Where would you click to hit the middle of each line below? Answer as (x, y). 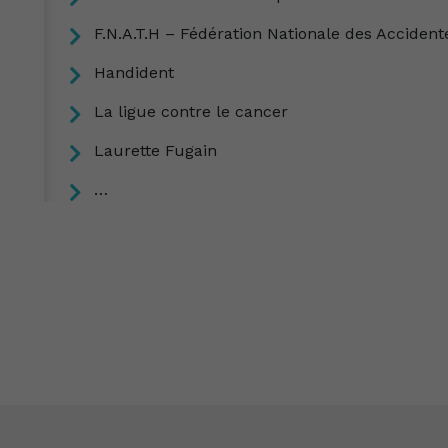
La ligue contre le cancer (191, 111)
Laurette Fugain (155, 150)
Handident (134, 72)
